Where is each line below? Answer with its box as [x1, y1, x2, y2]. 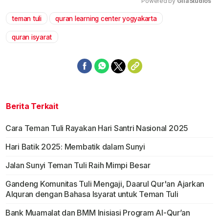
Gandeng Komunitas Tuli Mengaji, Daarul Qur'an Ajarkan [5, 178, 205, 189]
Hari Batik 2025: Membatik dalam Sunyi [5, 141, 145, 152]
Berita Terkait [6, 101, 59, 111]
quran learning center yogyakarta [55, 14, 157, 22]
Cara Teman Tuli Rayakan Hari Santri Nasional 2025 [5, 123, 189, 133]
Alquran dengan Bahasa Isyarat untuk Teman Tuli [5, 189, 178, 199]
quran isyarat [12, 33, 52, 41]
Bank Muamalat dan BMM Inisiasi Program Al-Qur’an [5, 207, 190, 218]
